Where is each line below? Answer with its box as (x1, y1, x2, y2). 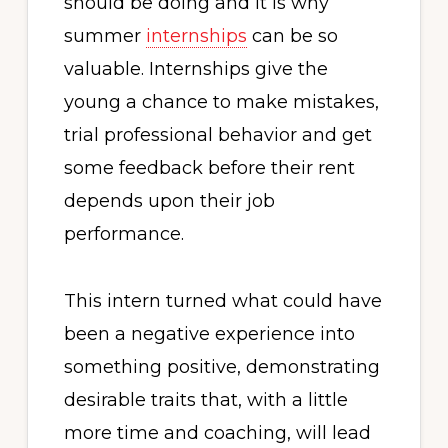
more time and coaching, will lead (63, 422, 371, 444)
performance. (63, 223, 184, 245)
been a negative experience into (63, 323, 355, 345)
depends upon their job (63, 190, 275, 212)
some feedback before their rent (63, 157, 355, 179)
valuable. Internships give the (63, 58, 328, 80)
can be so (246, 25, 338, 47)
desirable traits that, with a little (63, 389, 348, 411)
